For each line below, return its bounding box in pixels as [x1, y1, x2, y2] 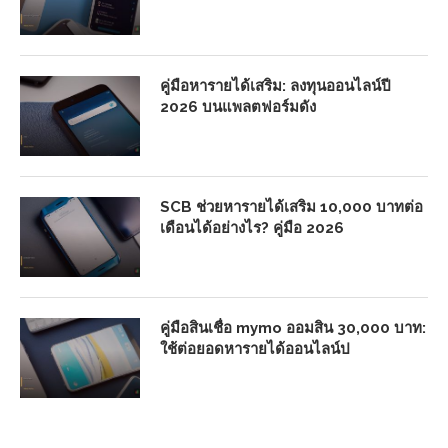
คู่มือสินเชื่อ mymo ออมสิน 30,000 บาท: [160, 318, 426, 337]
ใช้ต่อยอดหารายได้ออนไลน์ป [160, 339, 350, 358]
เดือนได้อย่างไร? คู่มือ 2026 [160, 218, 344, 237]
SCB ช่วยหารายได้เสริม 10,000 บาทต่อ [160, 197, 423, 216]
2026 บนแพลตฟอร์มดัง [160, 97, 316, 116]
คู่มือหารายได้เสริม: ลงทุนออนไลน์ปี [160, 76, 391, 95]
